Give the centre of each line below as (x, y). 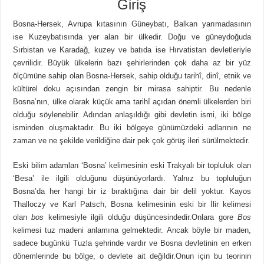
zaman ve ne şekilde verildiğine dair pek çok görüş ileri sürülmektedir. (132, 141)
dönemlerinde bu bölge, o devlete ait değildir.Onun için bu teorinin (132, 256)
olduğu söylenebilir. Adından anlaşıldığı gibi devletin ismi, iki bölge (132, 115)
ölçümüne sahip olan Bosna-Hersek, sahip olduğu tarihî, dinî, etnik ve (132, 76)
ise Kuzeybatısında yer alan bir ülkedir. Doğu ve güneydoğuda (132, 37)
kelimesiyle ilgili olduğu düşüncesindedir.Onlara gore (143, 217)
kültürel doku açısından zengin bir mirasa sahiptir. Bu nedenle (132, 89)
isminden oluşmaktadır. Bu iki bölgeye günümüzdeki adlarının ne (132, 128)
